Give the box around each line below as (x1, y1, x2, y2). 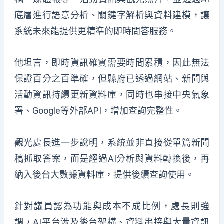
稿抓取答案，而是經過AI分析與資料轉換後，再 (14, 153, 210, 164)
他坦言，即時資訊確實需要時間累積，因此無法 (14, 57, 210, 68)
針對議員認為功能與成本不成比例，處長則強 (14, 201, 210, 212)
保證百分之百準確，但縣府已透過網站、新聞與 (14, 73, 210, 84)
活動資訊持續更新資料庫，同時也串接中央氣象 (14, 89, 210, 100)
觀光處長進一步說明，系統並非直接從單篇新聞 (14, 137, 210, 148)
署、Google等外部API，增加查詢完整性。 (14, 105, 182, 116)
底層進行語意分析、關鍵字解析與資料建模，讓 (14, 9, 210, 20)
